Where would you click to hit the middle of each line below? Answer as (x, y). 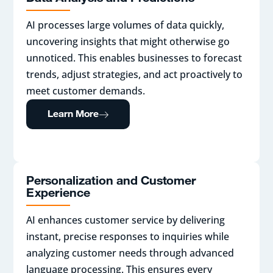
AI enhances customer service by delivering (125, 220)
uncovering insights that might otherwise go (128, 42)
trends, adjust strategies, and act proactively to (134, 75)
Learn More (73, 114)
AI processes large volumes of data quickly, (125, 25)
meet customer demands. (85, 91)
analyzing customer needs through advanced (130, 253)
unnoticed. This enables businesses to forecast (134, 58)
